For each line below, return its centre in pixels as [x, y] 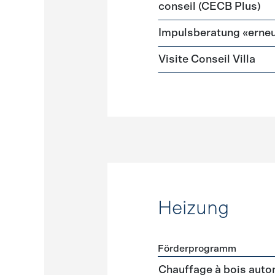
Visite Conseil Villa [207, 60]
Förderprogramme [198, 264]
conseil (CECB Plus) [210, 7]
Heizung [194, 208]
